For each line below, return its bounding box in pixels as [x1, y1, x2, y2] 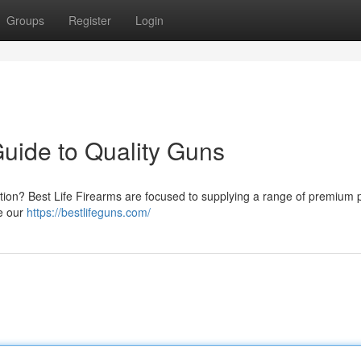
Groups [6, 12, 44, 28]
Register [68, 12, 111, 28]
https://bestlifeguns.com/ [27, 204, 151, 220]
